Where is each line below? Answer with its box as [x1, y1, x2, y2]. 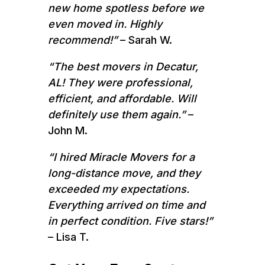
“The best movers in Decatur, [47, 60, 198, 73]
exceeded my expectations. [47, 182, 189, 195]
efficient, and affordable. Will [47, 92, 196, 105]
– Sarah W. [117, 33, 172, 46]
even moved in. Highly [47, 17, 162, 30]
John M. [47, 124, 88, 137]
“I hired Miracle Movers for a [47, 150, 195, 163]
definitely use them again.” [47, 108, 185, 121]
